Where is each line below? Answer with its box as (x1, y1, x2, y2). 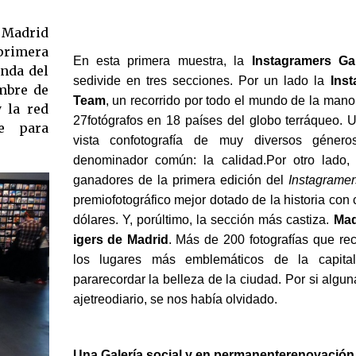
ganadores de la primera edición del (72, 172, 288, 187)
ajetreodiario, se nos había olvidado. (72, 292, 277, 306)
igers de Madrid (72, 232, 168, 246)
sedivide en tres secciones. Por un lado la (72, 73, 331, 87)
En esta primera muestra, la (72, 53, 252, 68)
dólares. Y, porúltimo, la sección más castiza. (72, 212, 334, 226)
